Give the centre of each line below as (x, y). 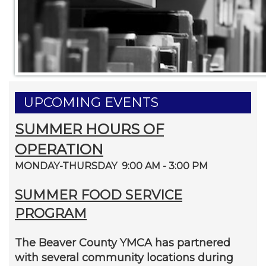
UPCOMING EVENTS (91, 102)
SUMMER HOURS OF (89, 129)
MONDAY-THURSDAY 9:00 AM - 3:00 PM (111, 166)
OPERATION (59, 149)
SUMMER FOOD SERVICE (99, 195)
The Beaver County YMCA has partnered (123, 243)
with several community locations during (124, 257)
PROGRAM (51, 213)
